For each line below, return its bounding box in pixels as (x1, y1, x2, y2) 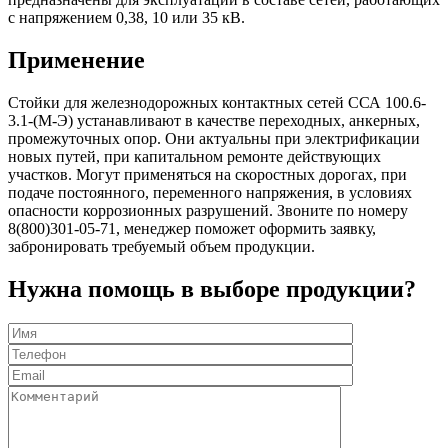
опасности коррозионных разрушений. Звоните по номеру (8, 201, 408, 219)
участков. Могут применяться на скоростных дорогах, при (8, 165, 407, 183)
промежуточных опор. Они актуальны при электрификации (8, 129, 420, 147)
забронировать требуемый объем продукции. (8, 237, 315, 255)
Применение (8, 46, 145, 73)
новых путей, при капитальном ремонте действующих (8, 147, 381, 165)
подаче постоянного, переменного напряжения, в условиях (8, 183, 412, 201)
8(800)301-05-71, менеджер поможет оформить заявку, (8, 219, 376, 237)
